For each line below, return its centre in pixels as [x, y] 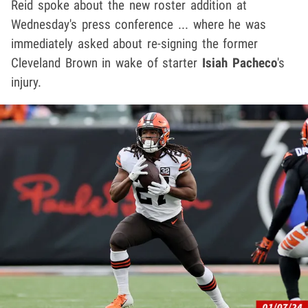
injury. [26, 82]
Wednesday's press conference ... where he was [139, 24]
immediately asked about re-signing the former [135, 43]
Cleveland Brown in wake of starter [107, 63]
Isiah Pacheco [240, 63]
